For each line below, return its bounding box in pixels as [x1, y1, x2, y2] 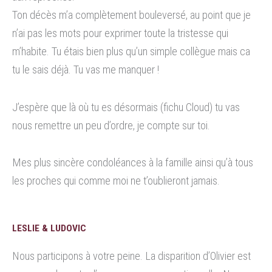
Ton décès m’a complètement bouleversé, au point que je [12, 8, 251, 21]
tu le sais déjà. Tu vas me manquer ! [12, 63, 159, 76]
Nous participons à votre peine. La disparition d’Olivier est [12, 249, 251, 262]
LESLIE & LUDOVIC [12, 222, 86, 234]
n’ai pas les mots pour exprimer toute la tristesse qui [12, 26, 228, 39]
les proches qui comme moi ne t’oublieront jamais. [12, 174, 220, 188]
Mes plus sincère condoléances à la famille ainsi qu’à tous [12, 156, 253, 169]
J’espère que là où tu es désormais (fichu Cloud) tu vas [12, 100, 240, 114]
